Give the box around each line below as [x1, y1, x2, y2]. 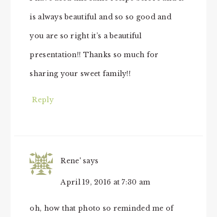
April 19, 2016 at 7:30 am [61, 178, 151, 187]
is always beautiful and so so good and [30, 13, 172, 22]
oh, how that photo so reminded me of [30, 204, 174, 213]
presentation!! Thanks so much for [30, 50, 159, 60]
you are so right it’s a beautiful [30, 31, 142, 41]
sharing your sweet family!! [30, 69, 131, 78]
